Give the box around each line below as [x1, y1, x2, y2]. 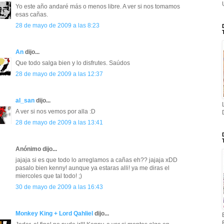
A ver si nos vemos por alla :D [15, 108, 95, 115]
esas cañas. [15, 11, 48, 18]
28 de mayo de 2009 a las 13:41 [15, 119, 103, 126]
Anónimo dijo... [15, 145, 57, 153]
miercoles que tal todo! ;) [15, 172, 82, 180]
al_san [15, 97, 34, 104]
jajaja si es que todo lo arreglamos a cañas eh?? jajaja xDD [15, 156, 177, 164]
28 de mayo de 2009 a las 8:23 [15, 22, 99, 29]
